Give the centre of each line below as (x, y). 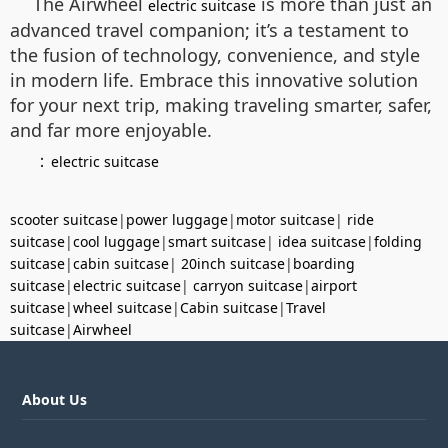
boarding (324, 263)
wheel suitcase (122, 307)
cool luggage (116, 241)
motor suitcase (285, 219)
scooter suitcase (64, 219)
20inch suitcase (233, 263)
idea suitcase (322, 241)
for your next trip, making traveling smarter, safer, (221, 104)
